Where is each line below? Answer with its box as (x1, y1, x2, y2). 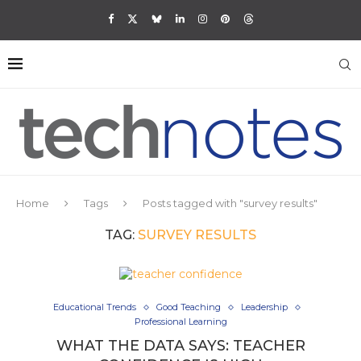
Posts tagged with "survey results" (143, 197, 317, 210)
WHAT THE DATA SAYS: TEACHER (56, 337, 305, 355)
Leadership (241, 301, 288, 313)
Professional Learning (134, 316, 227, 327)
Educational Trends (53, 301, 136, 313)
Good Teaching (156, 301, 221, 313)
